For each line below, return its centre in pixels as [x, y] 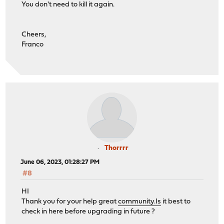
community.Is [140, 202]
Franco [33, 44]
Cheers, [34, 34]
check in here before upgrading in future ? [88, 212]
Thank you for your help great [70, 202]
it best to [176, 202]
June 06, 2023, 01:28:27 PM [60, 162]
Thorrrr [116, 148]
